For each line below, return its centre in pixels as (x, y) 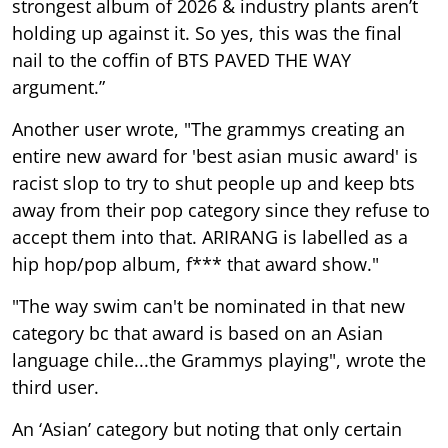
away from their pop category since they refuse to (221, 209)
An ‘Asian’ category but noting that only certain (207, 428)
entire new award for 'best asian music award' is (215, 155)
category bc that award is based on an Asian (197, 332)
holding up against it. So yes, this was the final (207, 32)
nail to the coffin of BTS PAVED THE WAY (181, 59)
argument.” (58, 86)
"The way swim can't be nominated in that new (208, 305)
